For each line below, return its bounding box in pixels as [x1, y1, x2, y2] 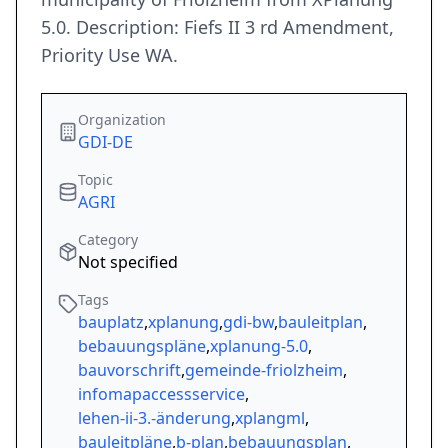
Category [78, 230, 138, 250]
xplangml [235, 407, 305, 430]
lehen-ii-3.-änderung [78, 407, 231, 430]
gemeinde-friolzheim [185, 359, 343, 382]
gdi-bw [223, 311, 274, 334]
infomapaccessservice [78, 383, 245, 406]
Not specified [78, 251, 178, 274]
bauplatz [78, 311, 144, 334]
